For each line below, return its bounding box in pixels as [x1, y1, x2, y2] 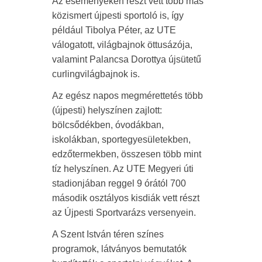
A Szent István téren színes [52, 229, 164, 240]
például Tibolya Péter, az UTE [52, 25, 176, 36]
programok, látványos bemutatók [52, 244, 187, 254]
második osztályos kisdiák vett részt [52, 193, 199, 204]
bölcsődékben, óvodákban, [52, 120, 164, 130]
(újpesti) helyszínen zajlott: [52, 105, 162, 116]
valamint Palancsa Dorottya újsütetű [52, 54, 201, 65]
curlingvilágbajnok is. [52, 69, 142, 80]
